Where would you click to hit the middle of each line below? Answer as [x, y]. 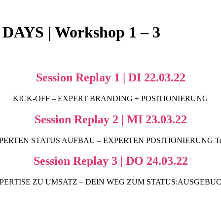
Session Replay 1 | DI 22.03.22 [110, 77]
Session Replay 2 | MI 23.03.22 [110, 119]
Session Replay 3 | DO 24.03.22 [110, 161]
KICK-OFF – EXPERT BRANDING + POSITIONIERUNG [110, 98]
